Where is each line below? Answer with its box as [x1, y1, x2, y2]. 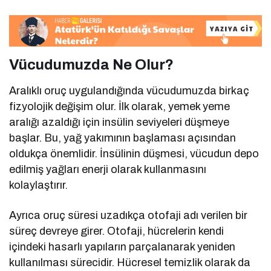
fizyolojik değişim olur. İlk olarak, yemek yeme [9, 100, 230, 113]
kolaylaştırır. [9, 178, 68, 191]
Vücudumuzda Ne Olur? [9, 56, 174, 73]
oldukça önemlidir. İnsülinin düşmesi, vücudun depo [9, 147, 260, 160]
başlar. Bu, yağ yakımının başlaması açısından [9, 131, 237, 144]
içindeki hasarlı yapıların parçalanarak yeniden [9, 240, 236, 253]
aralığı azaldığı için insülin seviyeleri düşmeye [9, 116, 230, 128]
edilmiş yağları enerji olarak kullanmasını [9, 163, 207, 175]
